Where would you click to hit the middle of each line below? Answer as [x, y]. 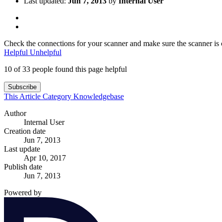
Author [15, 113]
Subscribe [22, 87]
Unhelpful [46, 52]
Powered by [23, 192]
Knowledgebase [99, 96]
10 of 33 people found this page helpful [65, 69]
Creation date [25, 131]
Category [58, 96]
